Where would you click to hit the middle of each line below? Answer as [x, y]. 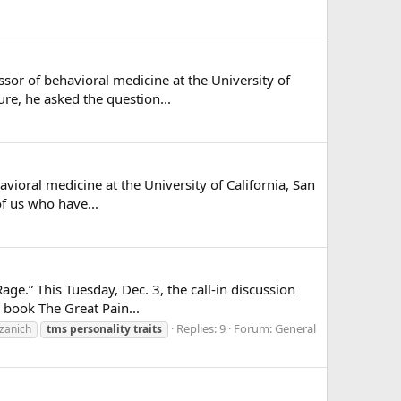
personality [100, 329]
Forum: [254, 329]
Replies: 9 [201, 329]
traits [148, 329]
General [295, 329]
